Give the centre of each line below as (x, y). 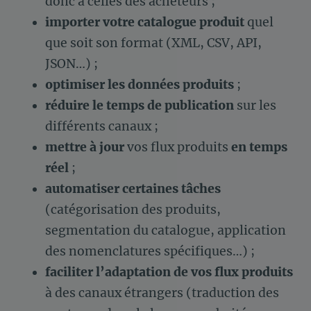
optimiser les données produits (140, 84)
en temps (259, 147)
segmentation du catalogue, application (166, 230)
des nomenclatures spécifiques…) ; (150, 251)
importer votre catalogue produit (145, 22)
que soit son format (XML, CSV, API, (153, 43)
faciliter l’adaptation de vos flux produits (169, 272)
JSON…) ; (72, 64)
